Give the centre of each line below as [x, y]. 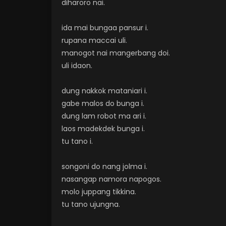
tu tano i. [77, 141]
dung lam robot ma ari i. [104, 116]
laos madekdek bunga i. [103, 129]
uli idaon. [77, 66]
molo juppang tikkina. [99, 192]
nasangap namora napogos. [111, 179]
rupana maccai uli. [94, 40]
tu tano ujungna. [91, 204]
